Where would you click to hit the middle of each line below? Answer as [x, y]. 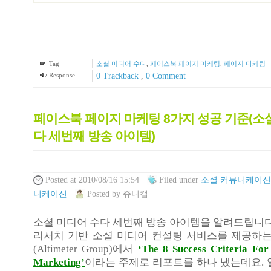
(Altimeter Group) [73, 249]
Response [62, 75]
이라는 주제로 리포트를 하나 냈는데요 [173, 263]
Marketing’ [59, 263]
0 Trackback [118, 76]
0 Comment [165, 76]
